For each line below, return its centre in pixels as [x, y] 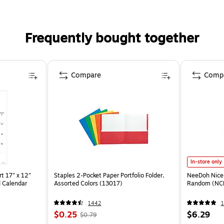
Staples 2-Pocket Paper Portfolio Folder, [109, 175]
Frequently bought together [112, 38]
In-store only [206, 161]
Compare [86, 75]
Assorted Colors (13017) [88, 183]
